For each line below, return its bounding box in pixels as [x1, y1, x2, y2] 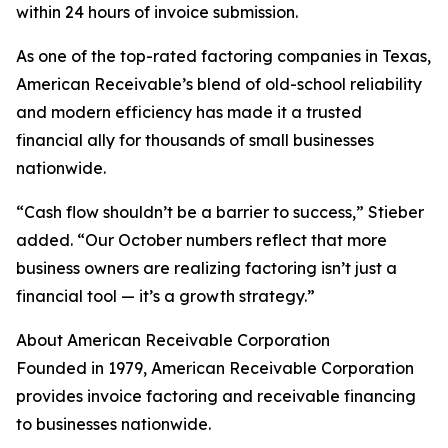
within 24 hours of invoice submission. [16, 2, 298, 23]
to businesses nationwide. [16, 414, 211, 435]
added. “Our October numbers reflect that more [16, 230, 387, 251]
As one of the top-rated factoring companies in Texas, [16, 46, 431, 67]
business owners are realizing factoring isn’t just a [16, 258, 397, 279]
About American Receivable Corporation [16, 330, 330, 351]
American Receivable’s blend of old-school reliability [16, 74, 422, 95]
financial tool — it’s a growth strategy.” [16, 286, 315, 307]
